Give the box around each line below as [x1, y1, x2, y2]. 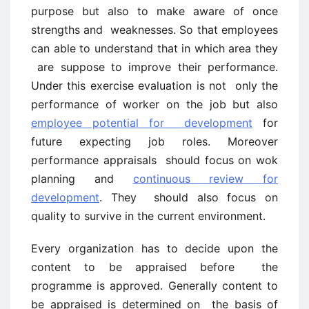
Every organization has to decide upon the [31, 241, 278, 255]
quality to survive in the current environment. [31, 209, 266, 223]
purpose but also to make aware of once [31, 4, 278, 18]
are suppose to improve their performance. [31, 60, 278, 74]
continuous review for [132, 172, 278, 186]
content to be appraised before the [31, 260, 278, 274]
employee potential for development [31, 116, 253, 130]
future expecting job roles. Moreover [31, 134, 278, 148]
